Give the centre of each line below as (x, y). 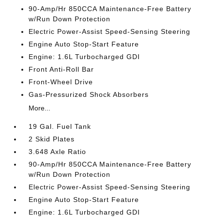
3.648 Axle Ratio (58, 152)
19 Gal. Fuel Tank (60, 126)
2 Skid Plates (52, 139)
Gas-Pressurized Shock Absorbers (89, 94)
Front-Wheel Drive (61, 82)
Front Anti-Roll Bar (62, 69)
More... (40, 108)
